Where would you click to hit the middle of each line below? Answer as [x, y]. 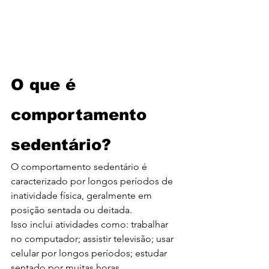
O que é [46, 85]
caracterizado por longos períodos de [93, 181]
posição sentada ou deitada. [71, 210]
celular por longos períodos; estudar [90, 253]
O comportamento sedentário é [80, 167]
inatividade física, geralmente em [83, 196]
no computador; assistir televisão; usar [93, 239]
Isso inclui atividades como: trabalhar [91, 225]
